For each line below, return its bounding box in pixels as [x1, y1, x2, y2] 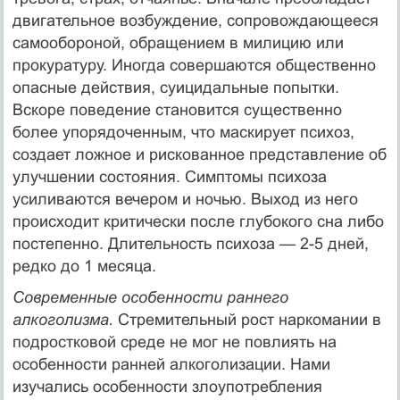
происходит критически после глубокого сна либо [12, 212, 384, 230]
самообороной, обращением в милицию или [12, 33, 344, 52]
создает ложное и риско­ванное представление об [12, 145, 387, 163]
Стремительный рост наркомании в [117, 310, 381, 329]
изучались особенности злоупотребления [12, 377, 322, 396]
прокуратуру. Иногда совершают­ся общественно [12, 55, 376, 74]
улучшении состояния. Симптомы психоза [12, 167, 327, 186]
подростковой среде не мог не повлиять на [12, 332, 337, 351]
